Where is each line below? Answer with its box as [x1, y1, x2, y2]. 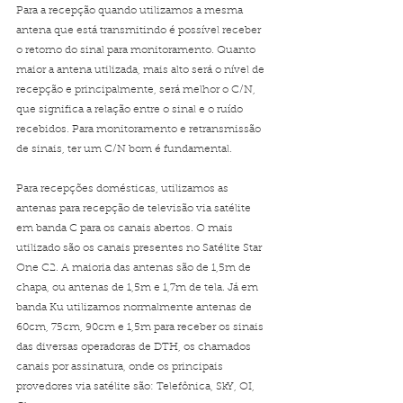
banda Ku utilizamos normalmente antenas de [16, 302, 255, 313]
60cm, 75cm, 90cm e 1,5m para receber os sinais [16, 322, 266, 333]
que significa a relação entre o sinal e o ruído [16, 104, 246, 115]
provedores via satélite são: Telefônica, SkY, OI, [16, 381, 257, 392]
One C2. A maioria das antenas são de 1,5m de [16, 263, 254, 273]
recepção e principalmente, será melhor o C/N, [16, 85, 258, 95]
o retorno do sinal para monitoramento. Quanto [16, 45, 258, 56]
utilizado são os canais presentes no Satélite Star [16, 243, 264, 254]
